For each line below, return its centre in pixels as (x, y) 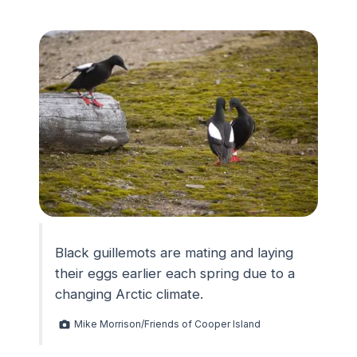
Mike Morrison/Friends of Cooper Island (167, 324)
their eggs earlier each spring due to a (175, 274)
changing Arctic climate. (129, 294)
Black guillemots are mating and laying (174, 253)
